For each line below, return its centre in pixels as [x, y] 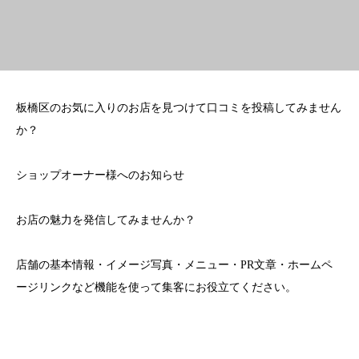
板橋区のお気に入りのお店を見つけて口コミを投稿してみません [179, 108]
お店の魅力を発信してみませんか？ [106, 220]
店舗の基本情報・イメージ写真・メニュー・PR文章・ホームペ [174, 265]
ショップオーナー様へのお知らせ [100, 175]
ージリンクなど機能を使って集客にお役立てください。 [156, 288]
